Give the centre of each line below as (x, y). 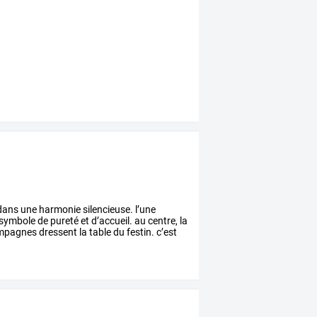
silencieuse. (107, 209)
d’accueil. (111, 220)
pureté (64, 220)
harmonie (59, 209)
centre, (162, 220)
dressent (57, 232)
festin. (140, 232)
